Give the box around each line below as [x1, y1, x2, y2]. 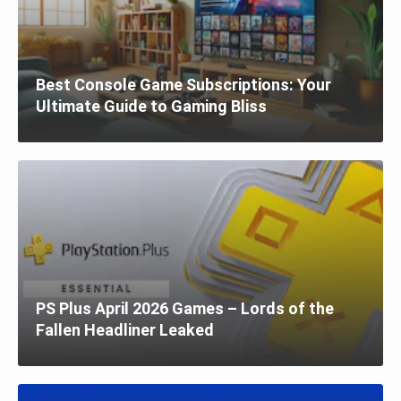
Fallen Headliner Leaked [36, 320, 214, 340]
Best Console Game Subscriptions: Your [36, 75, 331, 95]
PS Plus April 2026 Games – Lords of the [36, 299, 334, 319]
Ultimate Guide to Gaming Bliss [36, 97, 267, 116]
